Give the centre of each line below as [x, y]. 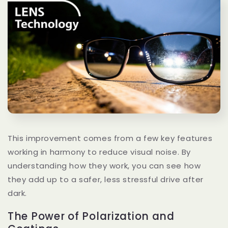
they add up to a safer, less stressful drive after [106, 179]
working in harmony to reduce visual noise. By [99, 152]
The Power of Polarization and [91, 217]
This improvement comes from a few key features [110, 138]
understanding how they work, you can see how [104, 165]
